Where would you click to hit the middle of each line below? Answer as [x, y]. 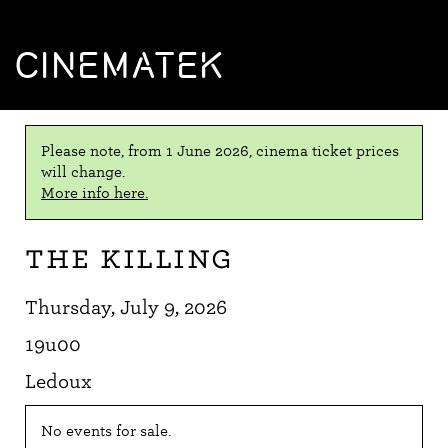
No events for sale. [106, 431]
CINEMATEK [120, 65]
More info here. [94, 193]
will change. [83, 172]
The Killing [129, 257]
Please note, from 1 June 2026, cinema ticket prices [220, 151]
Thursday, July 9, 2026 [126, 307]
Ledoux [58, 381]
